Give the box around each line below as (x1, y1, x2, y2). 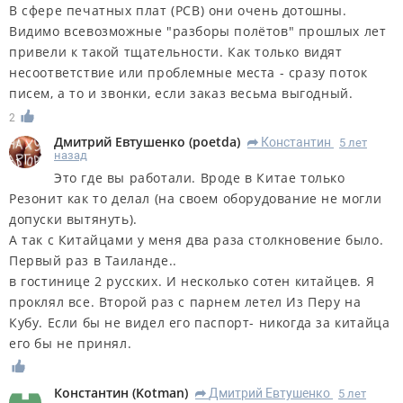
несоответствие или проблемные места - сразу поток (9, 63, 368, 81)
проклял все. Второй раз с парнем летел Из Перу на (9, 293, 362, 311)
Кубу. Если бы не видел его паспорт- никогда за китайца (9, 314, 390, 332)
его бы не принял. (9, 335, 132, 353)
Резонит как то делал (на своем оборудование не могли (9, 190, 382, 208)
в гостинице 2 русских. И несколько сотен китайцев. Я (9, 273, 375, 291)
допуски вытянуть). (9, 210, 138, 228)
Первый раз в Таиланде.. (9, 252, 177, 270)
